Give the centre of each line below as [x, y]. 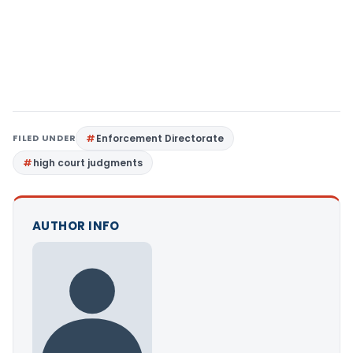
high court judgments [88, 162]
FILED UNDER [45, 137]
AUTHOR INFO [76, 225]
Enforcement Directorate [160, 138]
